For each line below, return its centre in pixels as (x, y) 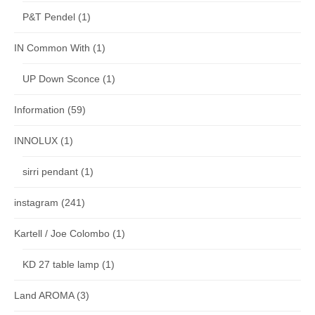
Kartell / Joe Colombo (62, 234)
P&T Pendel (49, 17)
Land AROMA (44, 296)
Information (39, 110)
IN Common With (52, 48)
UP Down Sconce (61, 79)
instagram (36, 203)
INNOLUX (36, 141)
